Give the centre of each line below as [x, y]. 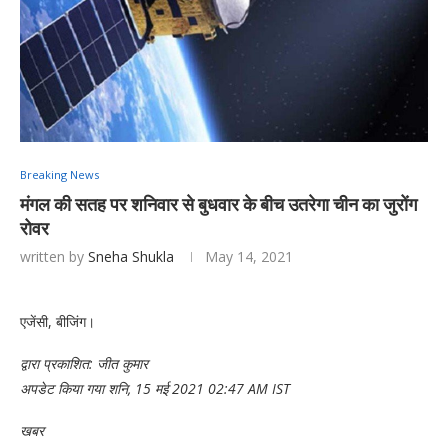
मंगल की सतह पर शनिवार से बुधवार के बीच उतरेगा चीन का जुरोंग [218, 204]
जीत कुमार [122, 363]
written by [54, 256]
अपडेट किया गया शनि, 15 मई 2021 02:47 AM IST [155, 388]
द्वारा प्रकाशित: [58, 363]
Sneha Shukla [131, 256]
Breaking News [59, 174]
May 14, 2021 [249, 256]
